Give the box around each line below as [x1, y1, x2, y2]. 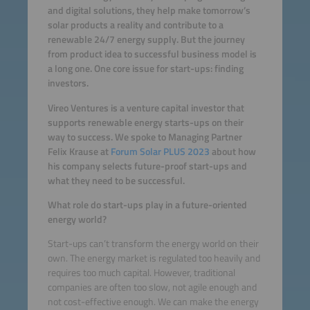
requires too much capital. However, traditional [47, 265, 235, 281]
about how [211, 143, 256, 159]
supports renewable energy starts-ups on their [47, 114, 244, 130]
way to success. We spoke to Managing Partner [47, 129, 242, 145]
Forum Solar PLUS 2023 [110, 143, 210, 159]
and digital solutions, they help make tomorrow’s [47, 3, 250, 19]
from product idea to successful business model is [47, 46, 257, 62]
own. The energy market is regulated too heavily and [47, 250, 260, 266]
